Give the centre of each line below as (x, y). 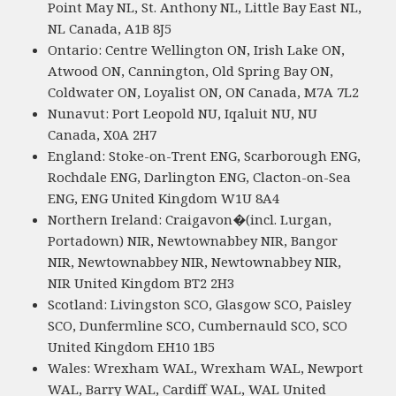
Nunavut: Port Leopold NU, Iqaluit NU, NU (183, 114)
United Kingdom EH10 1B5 (132, 347)
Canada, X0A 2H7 (103, 135)
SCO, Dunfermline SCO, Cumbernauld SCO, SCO (198, 326)
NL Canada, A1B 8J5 (110, 29)
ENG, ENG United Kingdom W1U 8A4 (164, 198)
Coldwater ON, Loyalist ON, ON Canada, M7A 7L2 (204, 92)
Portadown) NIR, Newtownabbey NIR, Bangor (193, 241)
